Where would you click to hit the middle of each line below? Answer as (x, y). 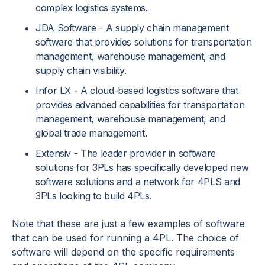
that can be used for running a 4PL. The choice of (125, 237)
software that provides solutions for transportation (144, 42)
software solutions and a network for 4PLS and (138, 182)
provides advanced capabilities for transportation (140, 105)
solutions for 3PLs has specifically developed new (142, 168)
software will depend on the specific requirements (123, 252)
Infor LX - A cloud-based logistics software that (137, 91)
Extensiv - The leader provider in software (126, 153)
